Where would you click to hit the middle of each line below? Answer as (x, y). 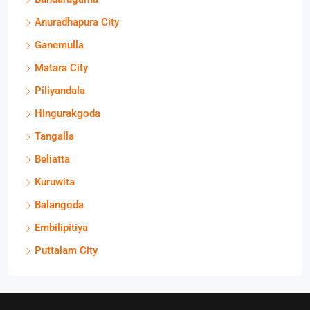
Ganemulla (59, 45)
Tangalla (54, 136)
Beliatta (52, 159)
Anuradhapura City (77, 22)
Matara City (61, 68)
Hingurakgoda (67, 113)
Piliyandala (60, 91)
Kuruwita (55, 182)
